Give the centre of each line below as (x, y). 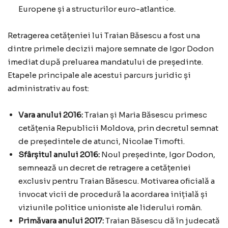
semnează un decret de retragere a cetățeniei (105, 168)
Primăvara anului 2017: (61, 221)
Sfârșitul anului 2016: (59, 154)
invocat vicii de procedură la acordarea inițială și (113, 194)
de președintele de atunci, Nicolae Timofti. (102, 141)
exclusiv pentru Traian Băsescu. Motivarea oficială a (117, 181)
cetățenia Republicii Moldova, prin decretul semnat (118, 128)
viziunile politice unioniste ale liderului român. (110, 207)
